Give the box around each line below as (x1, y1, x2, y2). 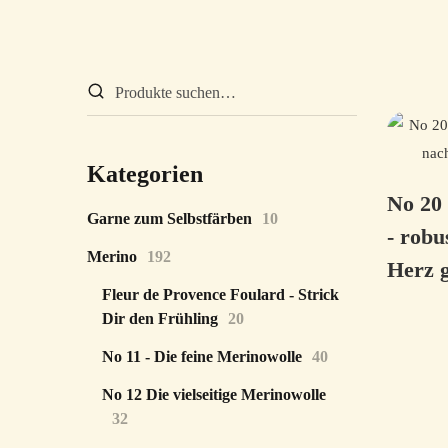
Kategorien (87, 161, 203, 187)
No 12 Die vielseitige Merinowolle (102, 386, 326, 403)
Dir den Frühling (102, 310, 218, 327)
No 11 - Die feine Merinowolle (102, 348, 302, 365)
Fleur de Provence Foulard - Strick (102, 286, 339, 303)
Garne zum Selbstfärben (87, 210, 252, 227)
